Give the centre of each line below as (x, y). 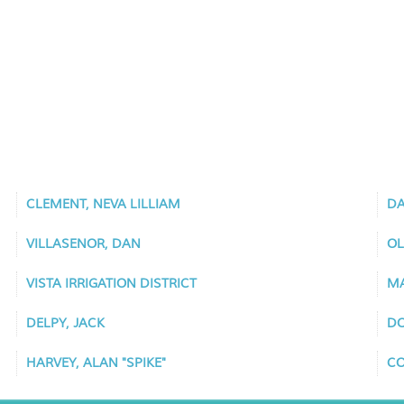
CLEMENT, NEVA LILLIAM (104, 204)
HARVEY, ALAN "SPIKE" (96, 363)
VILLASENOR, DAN (84, 244)
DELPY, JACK (66, 323)
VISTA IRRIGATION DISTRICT (112, 284)
